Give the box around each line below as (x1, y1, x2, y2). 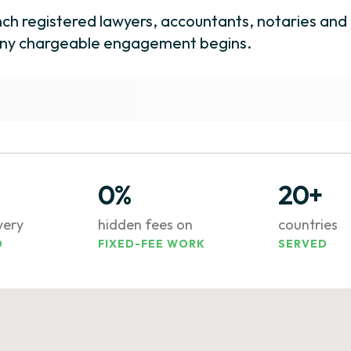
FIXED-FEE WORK (97, 237, 206, 251)
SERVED (278, 237, 328, 251)
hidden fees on (97, 215, 193, 233)
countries (278, 215, 338, 233)
